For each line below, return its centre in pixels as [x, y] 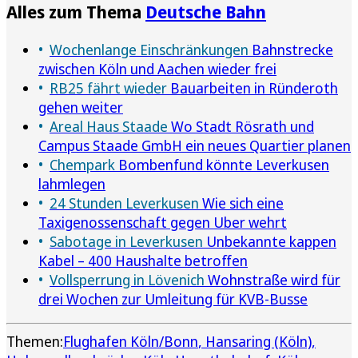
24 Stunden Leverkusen [124, 203]
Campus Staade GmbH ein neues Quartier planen [195, 145]
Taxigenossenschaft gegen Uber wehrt [163, 222]
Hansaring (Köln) [259, 341]
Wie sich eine [241, 203]
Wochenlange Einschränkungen [149, 49]
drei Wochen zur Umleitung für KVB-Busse [173, 298]
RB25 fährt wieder [108, 88]
